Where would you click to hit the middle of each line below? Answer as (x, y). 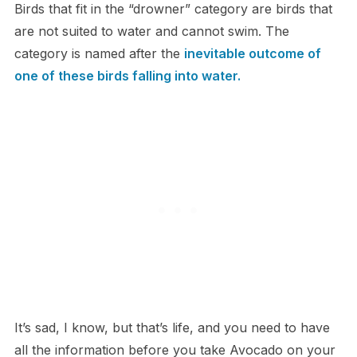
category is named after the (99, 54)
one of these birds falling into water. (127, 76)
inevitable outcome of (252, 54)
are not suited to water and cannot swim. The (151, 31)
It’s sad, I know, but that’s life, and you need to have (172, 328)
